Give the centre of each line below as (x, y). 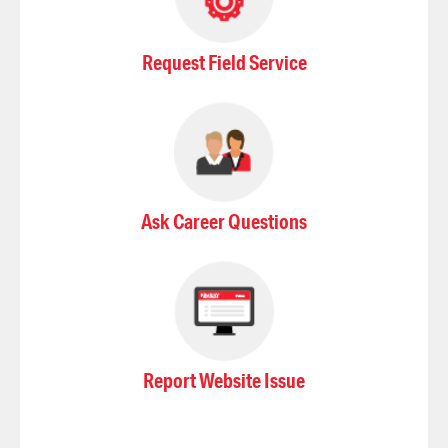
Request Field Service (224, 62)
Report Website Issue (224, 380)
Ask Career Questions (224, 221)
